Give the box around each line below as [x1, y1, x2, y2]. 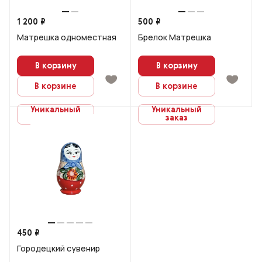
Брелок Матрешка [138, 32, 211, 43]
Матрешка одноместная [17, 32, 116, 43]
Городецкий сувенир [17, 243, 100, 254]
